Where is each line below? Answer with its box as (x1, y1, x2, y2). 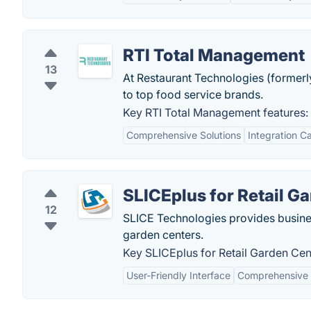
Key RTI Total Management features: (123, 106, 308, 119)
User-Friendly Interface (126, 269, 230, 281)
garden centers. (123, 228, 203, 242)
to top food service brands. (123, 87, 263, 101)
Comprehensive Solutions (126, 129, 241, 141)
